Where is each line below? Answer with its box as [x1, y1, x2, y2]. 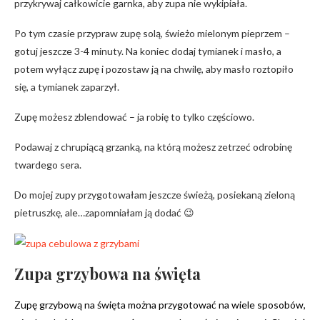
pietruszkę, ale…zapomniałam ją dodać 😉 [14, 206, 194, 219]
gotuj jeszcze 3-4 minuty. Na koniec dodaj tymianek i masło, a [14, 45, 281, 57]
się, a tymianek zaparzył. [14, 81, 119, 93]
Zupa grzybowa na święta [14, 263, 201, 284]
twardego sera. [14, 159, 81, 171]
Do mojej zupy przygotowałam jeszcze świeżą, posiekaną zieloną [14, 189, 295, 201]
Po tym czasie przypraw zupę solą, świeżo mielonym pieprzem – [14, 27, 290, 39]
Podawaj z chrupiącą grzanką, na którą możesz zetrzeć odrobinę [14, 141, 292, 153]
